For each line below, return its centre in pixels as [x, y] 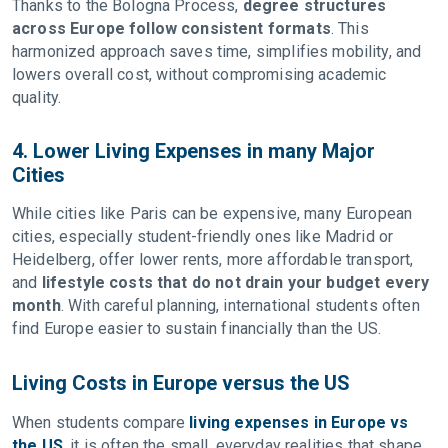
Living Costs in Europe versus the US [183, 383]
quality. [39, 97]
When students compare [101, 422]
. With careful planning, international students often [240, 305]
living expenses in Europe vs [299, 422]
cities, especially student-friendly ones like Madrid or [203, 236]
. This [349, 28]
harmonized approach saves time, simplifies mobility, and [217, 51]
